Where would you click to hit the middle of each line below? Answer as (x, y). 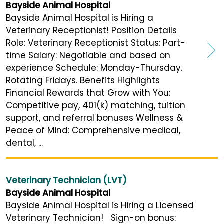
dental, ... (24, 143)
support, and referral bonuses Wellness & (94, 118)
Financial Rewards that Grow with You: (88, 93)
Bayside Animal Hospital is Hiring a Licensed (100, 205)
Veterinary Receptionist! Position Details (91, 30)
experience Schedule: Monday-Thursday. (94, 68)
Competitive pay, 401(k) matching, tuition (96, 105)
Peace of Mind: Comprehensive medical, (93, 130)
